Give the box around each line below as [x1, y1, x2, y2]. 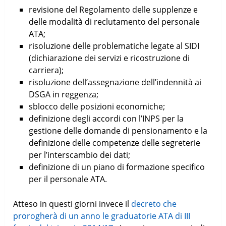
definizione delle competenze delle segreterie [28, 137, 200, 148]
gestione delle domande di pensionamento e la [28, 125, 207, 136]
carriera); [28, 64, 64, 76]
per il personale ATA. [28, 173, 107, 185]
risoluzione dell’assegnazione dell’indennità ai [28, 76, 201, 88]
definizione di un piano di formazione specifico [28, 161, 205, 173]
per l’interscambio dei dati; [28, 149, 130, 160]
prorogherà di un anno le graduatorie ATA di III [13, 210, 191, 221]
